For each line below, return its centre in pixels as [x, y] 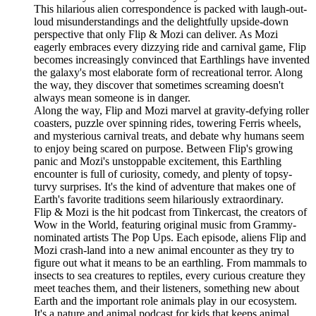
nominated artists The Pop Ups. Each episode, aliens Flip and [170, 238]
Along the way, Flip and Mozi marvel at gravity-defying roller [171, 111]
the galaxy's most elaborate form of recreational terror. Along [168, 73]
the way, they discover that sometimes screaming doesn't [159, 85]
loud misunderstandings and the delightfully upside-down [161, 22]
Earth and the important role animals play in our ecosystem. [165, 301]
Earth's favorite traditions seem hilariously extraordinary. [159, 200]
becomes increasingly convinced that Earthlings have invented [172, 60]
